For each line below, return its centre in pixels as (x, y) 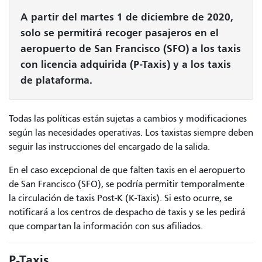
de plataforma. (56, 80)
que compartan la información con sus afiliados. (106, 226)
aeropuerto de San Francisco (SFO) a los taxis (131, 48)
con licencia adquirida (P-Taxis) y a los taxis (126, 64)
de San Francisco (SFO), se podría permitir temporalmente (127, 184)
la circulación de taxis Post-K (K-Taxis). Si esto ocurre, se (120, 198)
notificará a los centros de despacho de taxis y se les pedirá (127, 212)
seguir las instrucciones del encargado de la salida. (109, 146)
